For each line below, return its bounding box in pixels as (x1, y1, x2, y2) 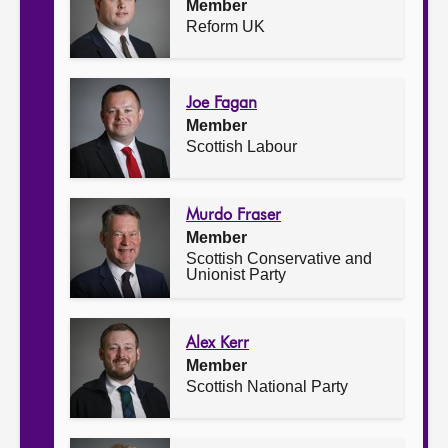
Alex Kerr (186, 336, 249, 353)
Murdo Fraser (186, 208, 281, 225)
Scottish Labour (186, 138, 297, 156)
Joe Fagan (186, 96, 257, 113)
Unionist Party (186, 266, 286, 284)
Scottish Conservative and (186, 250, 372, 268)
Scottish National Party (186, 378, 348, 396)
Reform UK (186, 18, 265, 36)
